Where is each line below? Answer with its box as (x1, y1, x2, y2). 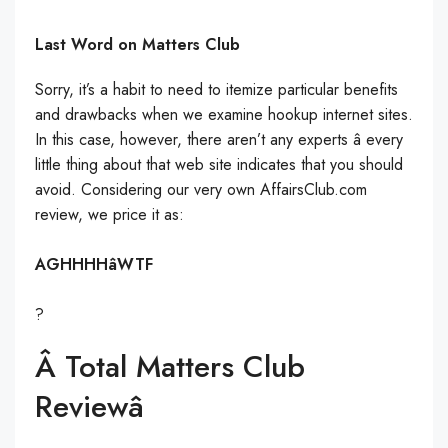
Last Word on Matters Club (35, 33, 240, 56)
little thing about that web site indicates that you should (35, 153, 403, 176)
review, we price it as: (35, 203, 184, 226)
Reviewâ (35, 385, 144, 428)
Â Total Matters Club (35, 345, 305, 388)
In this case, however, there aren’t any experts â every (35, 128, 403, 151)
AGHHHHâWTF (35, 253, 153, 276)
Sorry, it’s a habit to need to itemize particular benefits (35, 78, 398, 101)
